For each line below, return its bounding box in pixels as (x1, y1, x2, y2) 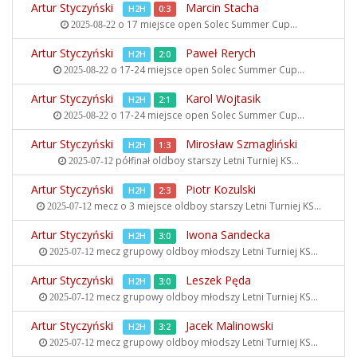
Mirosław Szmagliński (186, 136, 297, 151)
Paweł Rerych (186, 45, 256, 61)
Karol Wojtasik (186, 91, 261, 106)
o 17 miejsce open (115, 18, 204, 30)
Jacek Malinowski (186, 318, 273, 333)
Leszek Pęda (186, 273, 251, 288)
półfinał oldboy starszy (113, 154, 223, 167)
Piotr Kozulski (186, 182, 256, 197)
